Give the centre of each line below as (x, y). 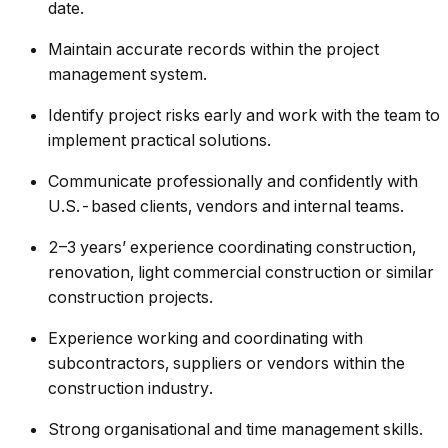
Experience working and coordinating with (205, 338)
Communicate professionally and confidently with (233, 181)
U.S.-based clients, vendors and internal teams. (226, 206)
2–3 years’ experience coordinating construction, (232, 247)
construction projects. (130, 297)
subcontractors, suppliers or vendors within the (226, 363)
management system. (127, 74)
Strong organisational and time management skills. (235, 429)
